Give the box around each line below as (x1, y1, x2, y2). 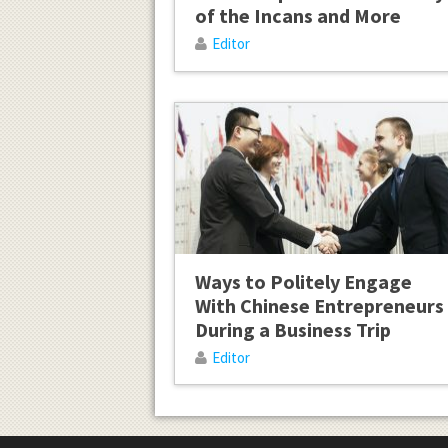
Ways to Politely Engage (194, 268, 412, 294)
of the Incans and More (194, 3, 401, 29)
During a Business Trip (194, 316, 391, 342)
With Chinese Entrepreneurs (194, 292, 444, 318)
